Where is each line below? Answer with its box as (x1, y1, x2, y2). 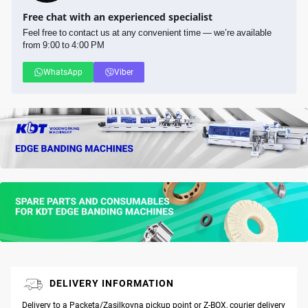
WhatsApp (43, 67, 82, 77)
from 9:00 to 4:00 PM (23, 38, 104, 51)
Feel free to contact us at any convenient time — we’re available (23, 25, 272, 38)
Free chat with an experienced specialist (23, 10, 212, 23)
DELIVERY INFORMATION (49, 277, 174, 289)
